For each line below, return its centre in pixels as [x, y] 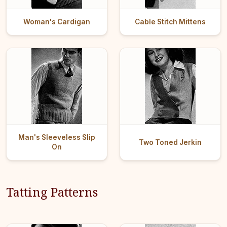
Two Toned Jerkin [170, 142]
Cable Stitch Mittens [170, 22]
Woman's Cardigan [57, 22]
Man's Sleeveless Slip [57, 138]
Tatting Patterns [52, 192]
